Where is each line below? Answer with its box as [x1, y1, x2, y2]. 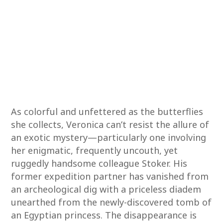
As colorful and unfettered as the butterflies [11, 106, 204, 117]
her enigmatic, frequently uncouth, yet [11, 144, 178, 156]
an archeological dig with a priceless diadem [11, 183, 202, 195]
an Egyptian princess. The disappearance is [11, 209, 197, 221]
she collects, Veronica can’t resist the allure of [11, 118, 210, 130]
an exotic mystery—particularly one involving [11, 131, 207, 143]
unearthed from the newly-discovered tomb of [11, 196, 212, 208]
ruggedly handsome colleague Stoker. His [11, 157, 188, 169]
